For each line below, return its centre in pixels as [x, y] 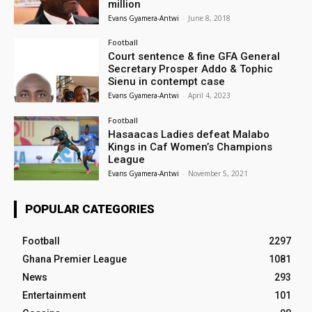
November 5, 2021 [218, 174]
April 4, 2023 [210, 96]
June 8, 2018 [210, 18]
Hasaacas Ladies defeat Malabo [189, 135]
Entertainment [54, 296]
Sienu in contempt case [167, 82]
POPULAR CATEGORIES [90, 209]
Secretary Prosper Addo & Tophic [191, 69]
